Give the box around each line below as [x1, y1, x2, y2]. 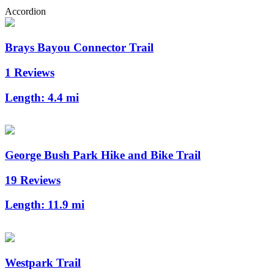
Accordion [5, 6, 46, 17]
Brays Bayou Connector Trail [5, 41, 154, 54]
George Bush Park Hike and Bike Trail [5, 148, 201, 161]
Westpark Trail [5, 256, 81, 269]
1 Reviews [5, 65, 54, 79]
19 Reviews [5, 173, 61, 187]
